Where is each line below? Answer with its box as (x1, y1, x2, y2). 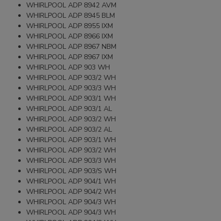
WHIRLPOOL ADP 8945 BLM (26, 10, 115, 20)
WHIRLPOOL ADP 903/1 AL (26, 104, 112, 113)
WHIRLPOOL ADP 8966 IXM (26, 31, 113, 41)
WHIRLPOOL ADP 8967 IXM (26, 52, 113, 62)
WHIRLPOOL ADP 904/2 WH (26, 186, 116, 196)
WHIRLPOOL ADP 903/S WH (26, 166, 117, 176)
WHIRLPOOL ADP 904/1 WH (26, 176, 116, 186)
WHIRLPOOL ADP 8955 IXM (26, 21, 113, 31)
